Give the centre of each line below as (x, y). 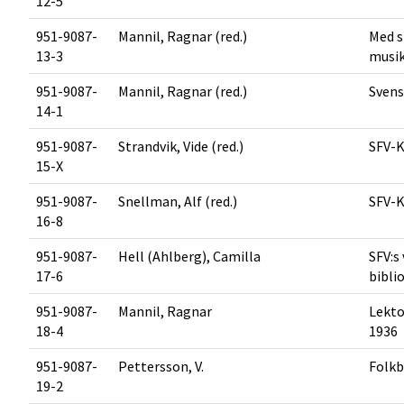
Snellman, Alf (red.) (178, 201)
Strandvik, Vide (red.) (181, 146)
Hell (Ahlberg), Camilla (189, 256)
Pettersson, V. (161, 366)
